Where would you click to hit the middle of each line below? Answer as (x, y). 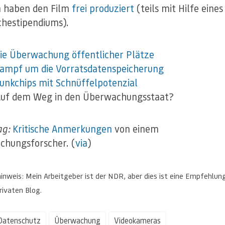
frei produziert (103, 9)
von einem (135, 129)
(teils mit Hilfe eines (179, 9)
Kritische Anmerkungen (62, 129)
